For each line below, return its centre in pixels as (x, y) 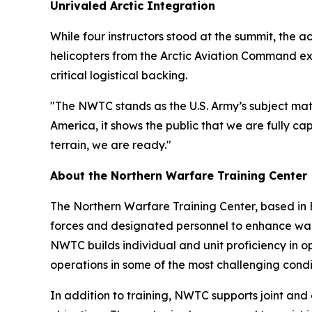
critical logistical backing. (119, 75)
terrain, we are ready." (111, 145)
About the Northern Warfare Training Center (179, 175)
